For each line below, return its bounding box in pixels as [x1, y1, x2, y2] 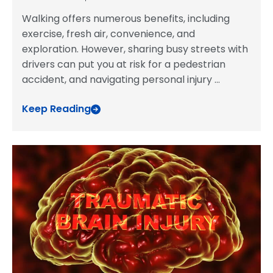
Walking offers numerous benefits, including [22, 12, 230, 26]
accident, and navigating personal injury [22, 73, 214, 87]
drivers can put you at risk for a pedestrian [22, 57, 225, 71]
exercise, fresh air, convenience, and [22, 27, 195, 41]
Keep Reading [22, 102, 91, 116]
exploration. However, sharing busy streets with [22, 42, 248, 56]
